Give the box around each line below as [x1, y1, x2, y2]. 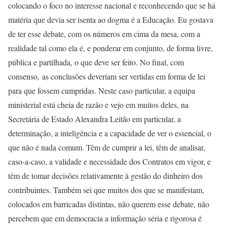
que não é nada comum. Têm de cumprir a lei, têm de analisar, [8, 141, 205, 153]
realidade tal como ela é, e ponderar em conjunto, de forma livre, [8, 42, 213, 53]
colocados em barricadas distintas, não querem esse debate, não [8, 198, 209, 209]
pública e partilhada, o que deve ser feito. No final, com [8, 56, 184, 67]
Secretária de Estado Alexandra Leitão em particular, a [8, 113, 181, 124]
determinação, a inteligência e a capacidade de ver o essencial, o [8, 127, 211, 138]
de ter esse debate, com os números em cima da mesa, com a [8, 28, 200, 39]
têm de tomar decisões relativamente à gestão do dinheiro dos [8, 170, 203, 181]
